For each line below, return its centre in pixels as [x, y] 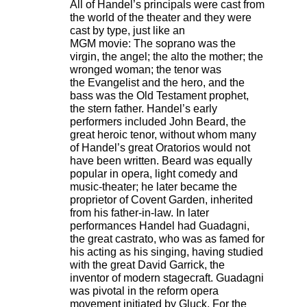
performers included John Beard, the [158, 122]
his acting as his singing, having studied [167, 252]
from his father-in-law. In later [139, 213]
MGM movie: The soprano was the [153, 44]
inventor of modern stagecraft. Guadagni [167, 278]
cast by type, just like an [127, 31]
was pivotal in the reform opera [144, 291]
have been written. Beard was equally [161, 161]
